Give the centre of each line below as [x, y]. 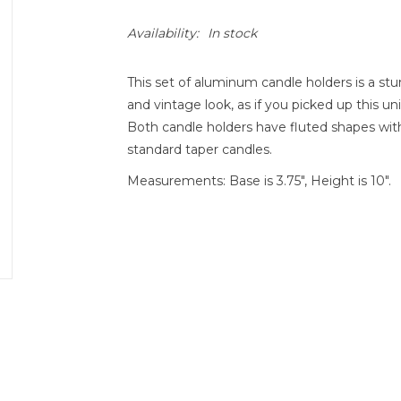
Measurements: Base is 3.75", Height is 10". [260, 181]
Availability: [162, 33]
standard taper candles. [199, 149]
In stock [232, 33]
